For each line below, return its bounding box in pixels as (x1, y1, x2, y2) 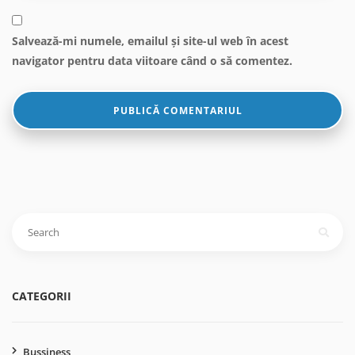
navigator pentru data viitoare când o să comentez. (12, 52, 292, 68)
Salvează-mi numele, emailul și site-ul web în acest (12, 32, 288, 48)
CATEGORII (12, 288, 71, 303)
